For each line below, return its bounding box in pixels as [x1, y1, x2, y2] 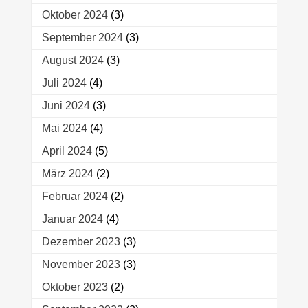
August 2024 [41, 54, 104, 67]
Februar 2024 [41, 190, 108, 203]
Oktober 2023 [41, 281, 108, 294]
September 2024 [41, 32, 123, 44]
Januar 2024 [41, 213, 103, 225]
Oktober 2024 [41, 9, 108, 21]
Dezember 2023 [41, 236, 120, 248]
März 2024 [41, 168, 93, 180]
